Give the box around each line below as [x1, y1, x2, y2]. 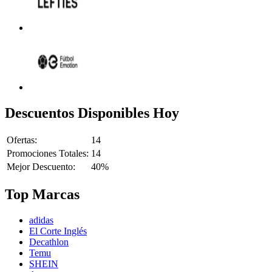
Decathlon [29, 237, 69, 248]
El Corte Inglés [29, 226, 87, 237]
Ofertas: [7, 135, 37, 146]
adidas [29, 215, 53, 226]
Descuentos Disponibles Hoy [5, 104, 179, 121]
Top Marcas [5, 186, 80, 203]
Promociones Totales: [7, 148, 89, 159]
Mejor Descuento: [7, 161, 75, 172]
